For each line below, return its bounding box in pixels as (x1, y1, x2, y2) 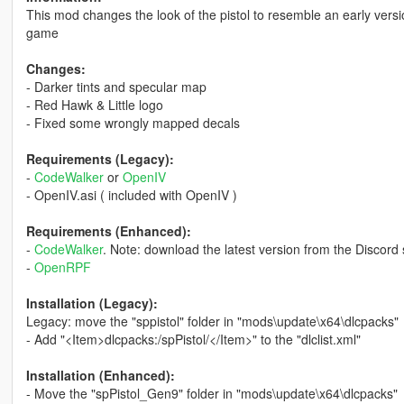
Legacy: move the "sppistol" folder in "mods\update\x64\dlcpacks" (25, 312, 399, 331)
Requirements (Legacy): (25, 150, 174, 169)
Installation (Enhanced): (25, 366, 175, 385)
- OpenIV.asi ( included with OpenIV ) (25, 186, 237, 205)
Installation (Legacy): (25, 294, 158, 313)
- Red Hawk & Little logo (25, 96, 163, 115)
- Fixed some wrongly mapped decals (25, 114, 240, 133)
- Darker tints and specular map (25, 78, 207, 96)
